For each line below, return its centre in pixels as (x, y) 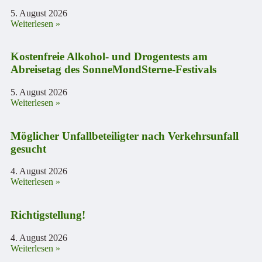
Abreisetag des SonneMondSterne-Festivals (113, 70)
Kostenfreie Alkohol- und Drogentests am (109, 57)
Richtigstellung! (48, 215)
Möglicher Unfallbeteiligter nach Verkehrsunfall (125, 136)
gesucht (28, 149)
